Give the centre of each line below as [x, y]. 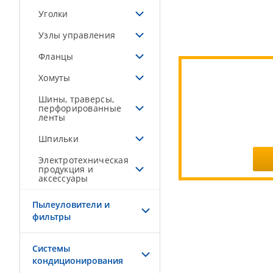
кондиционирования [78, 261]
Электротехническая [83, 160]
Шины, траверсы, [76, 99]
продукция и [66, 169]
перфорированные [80, 108]
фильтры [51, 217]
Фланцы [56, 56]
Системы [51, 248]
